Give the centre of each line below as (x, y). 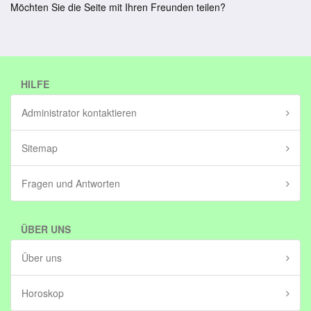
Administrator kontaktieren (79, 112)
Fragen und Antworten (71, 183)
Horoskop (43, 293)
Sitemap (40, 148)
